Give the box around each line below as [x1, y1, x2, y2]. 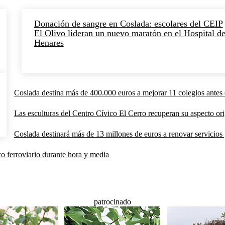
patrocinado [94, 197, 131, 206]
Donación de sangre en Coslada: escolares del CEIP [34, 19, 223, 29]
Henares [34, 38, 64, 48]
